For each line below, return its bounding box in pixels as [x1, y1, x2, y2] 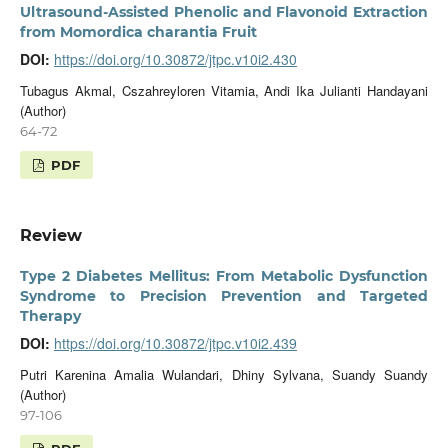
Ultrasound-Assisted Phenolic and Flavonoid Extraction [19, 2, 429, 21]
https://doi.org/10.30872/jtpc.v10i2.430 [53, 48, 297, 69]
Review [19, 225, 82, 245]
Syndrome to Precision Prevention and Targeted [19, 286, 429, 305]
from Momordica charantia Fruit [19, 22, 257, 41]
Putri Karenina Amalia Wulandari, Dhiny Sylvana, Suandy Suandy [19, 364, 429, 384]
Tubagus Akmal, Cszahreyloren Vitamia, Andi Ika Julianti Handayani [19, 80, 429, 100]
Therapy [19, 306, 81, 325]
